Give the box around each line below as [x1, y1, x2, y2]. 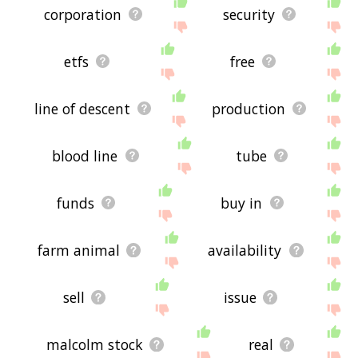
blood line [52, 145, 118, 165]
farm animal [37, 240, 120, 260]
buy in [221, 193, 263, 213]
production [211, 98, 285, 118]
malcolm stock [46, 334, 143, 354]
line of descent [34, 98, 130, 118]
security [223, 4, 276, 24]
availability [208, 240, 282, 260]
